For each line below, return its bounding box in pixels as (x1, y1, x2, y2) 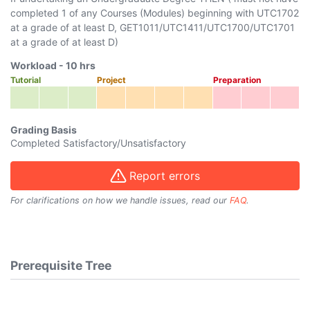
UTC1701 (253, 21, 295, 33)
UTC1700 (207, 21, 250, 33)
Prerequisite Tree (10, 257, 111, 273)
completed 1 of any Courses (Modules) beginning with (10, 6, 257, 19)
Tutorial (10, 74, 41, 85)
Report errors (129, 168, 201, 183)
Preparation (212, 74, 261, 85)
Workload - (10, 59, 66, 71)
